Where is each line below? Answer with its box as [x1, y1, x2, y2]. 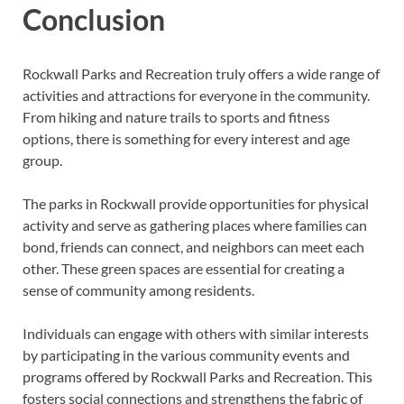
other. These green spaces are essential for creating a [23, 260, 344, 278]
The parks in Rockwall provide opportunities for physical [23, 195, 369, 213]
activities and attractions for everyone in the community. [23, 87, 370, 105]
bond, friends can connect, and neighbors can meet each [23, 238, 364, 256]
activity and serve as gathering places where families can [23, 216, 367, 234]
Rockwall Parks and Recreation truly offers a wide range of [23, 65, 380, 83]
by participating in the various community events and [23, 346, 350, 364]
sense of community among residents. [23, 281, 254, 299]
